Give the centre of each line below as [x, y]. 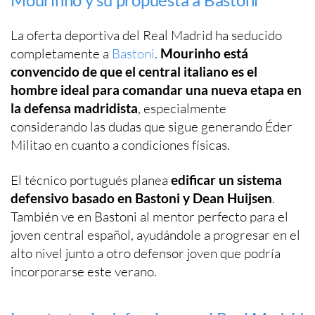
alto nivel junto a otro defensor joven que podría [146, 253]
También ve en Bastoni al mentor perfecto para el [149, 217]
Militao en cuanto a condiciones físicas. [120, 145]
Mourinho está [204, 53]
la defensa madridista [74, 108]
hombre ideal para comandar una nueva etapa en [156, 90]
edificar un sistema [225, 180]
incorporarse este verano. [84, 272]
